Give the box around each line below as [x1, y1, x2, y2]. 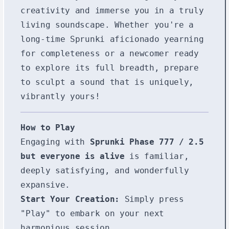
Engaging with [20, 136, 90, 147]
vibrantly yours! [20, 91, 100, 101]
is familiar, [124, 151, 189, 161]
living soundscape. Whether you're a [20, 19, 194, 30]
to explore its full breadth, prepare [20, 62, 199, 73]
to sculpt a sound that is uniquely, [20, 77, 194, 87]
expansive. [20, 179, 71, 190]
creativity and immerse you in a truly [20, 5, 204, 15]
